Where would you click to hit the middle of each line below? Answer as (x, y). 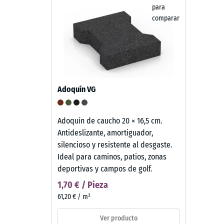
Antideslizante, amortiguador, (105, 132)
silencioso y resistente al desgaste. (115, 144)
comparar (166, 18)
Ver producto (118, 218)
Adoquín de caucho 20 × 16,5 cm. (110, 120)
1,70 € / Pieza (83, 185)
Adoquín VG (76, 89)
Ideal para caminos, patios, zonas (112, 156)
